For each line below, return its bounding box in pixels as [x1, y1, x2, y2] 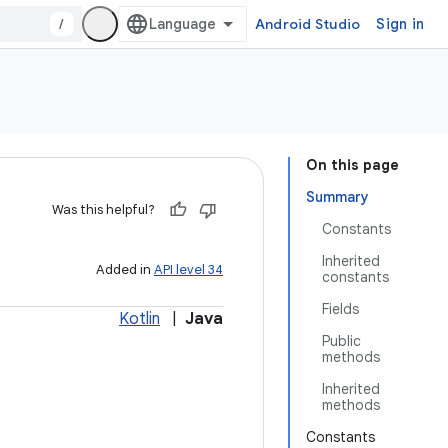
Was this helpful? [52, 201, 155, 218]
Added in [96, 261, 154, 278]
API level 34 [154, 261, 223, 278]
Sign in [376, 15, 424, 33]
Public [322, 332, 361, 350]
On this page [306, 156, 399, 174]
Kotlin [119, 309, 160, 329]
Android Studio [254, 15, 361, 33]
